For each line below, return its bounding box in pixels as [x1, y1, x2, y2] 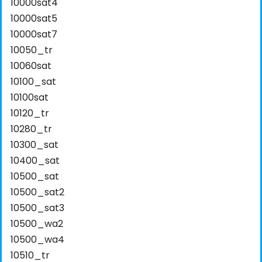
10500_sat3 [11, 201, 64, 215]
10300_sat [11, 137, 58, 151]
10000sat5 [11, 11, 57, 25]
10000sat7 [11, 27, 57, 41]
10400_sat [11, 153, 60, 167]
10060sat [11, 58, 51, 73]
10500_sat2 [11, 185, 64, 199]
